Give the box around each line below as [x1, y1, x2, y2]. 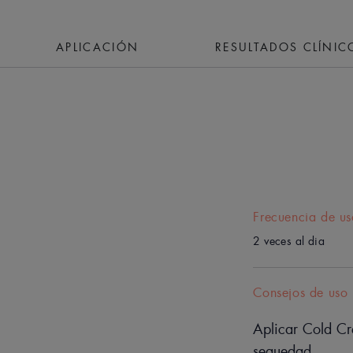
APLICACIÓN [56, 39, 139, 54]
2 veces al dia [253, 233, 325, 248]
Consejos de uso [253, 284, 348, 301]
